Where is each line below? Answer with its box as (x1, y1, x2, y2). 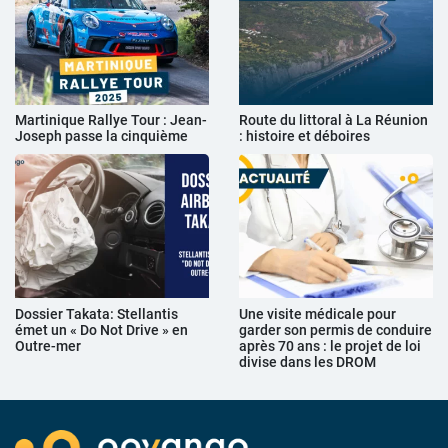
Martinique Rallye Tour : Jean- (15, 112, 207, 129)
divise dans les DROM (239, 353, 376, 370)
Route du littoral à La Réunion (239, 112, 428, 129)
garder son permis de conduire (239, 321, 432, 338)
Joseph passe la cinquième (15, 128, 188, 145)
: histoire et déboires (239, 128, 370, 145)
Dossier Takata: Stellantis (15, 305, 178, 322)
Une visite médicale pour (239, 305, 396, 322)
